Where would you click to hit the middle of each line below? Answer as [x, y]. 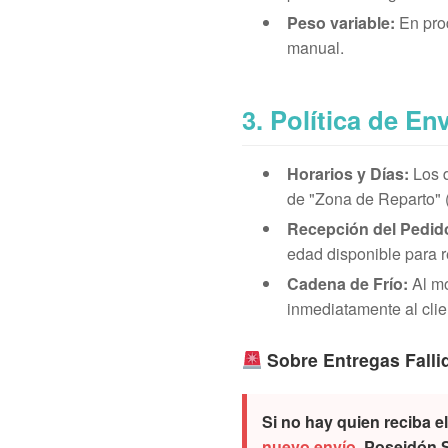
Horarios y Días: [348, 173]
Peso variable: [341, 22]
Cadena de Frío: [347, 283]
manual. [315, 47]
